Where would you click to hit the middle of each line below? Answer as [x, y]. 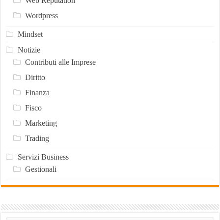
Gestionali [41, 169]
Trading [37, 138]
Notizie [29, 50]
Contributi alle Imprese [60, 62]
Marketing [41, 123]
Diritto [35, 77]
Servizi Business [43, 157]
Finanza [37, 92]
